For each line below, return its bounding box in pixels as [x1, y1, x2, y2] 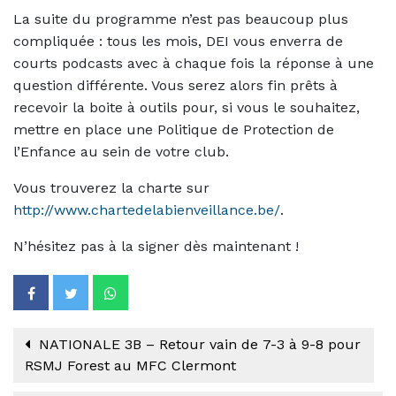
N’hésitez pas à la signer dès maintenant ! [13, 237, 299, 255]
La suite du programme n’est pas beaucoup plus [13, 10, 348, 27]
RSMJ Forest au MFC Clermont [25, 356, 236, 374]
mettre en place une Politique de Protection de [13, 120, 334, 138]
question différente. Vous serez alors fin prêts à [13, 76, 338, 94]
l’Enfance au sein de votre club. [13, 142, 229, 160]
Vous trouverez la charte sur [13, 179, 209, 196]
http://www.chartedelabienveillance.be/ [13, 201, 280, 218]
